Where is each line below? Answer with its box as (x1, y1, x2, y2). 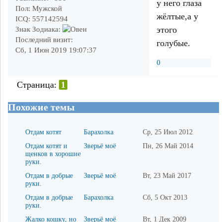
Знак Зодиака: (15, 25, 60, 33)
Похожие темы (8, 102, 75, 112)
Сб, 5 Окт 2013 (142, 194, 187, 202)
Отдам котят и (25, 142, 67, 150)
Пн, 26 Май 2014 (142, 142, 193, 150)
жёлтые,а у (157, 11, 198, 22)
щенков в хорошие (25, 150, 81, 158)
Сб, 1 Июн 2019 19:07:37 (15, 46, 97, 54)
